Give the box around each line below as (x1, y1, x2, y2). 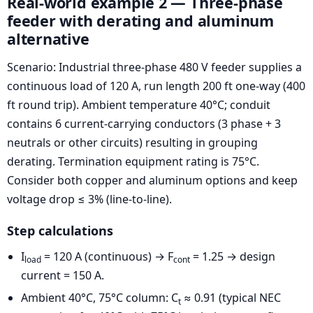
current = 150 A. (21, 267, 104, 283)
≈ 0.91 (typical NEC (181, 290, 281, 306)
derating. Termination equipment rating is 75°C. (7, 153, 259, 169)
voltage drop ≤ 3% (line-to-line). (7, 191, 172, 207)
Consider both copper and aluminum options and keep (7, 172, 298, 188)
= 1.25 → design (190, 248, 275, 264)
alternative (7, 29, 89, 50)
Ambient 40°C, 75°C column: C (21, 290, 178, 306)
